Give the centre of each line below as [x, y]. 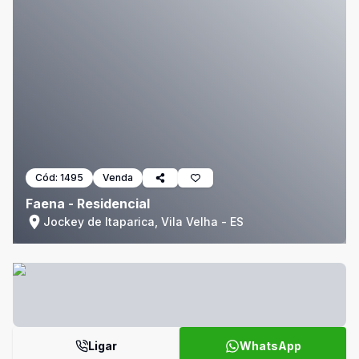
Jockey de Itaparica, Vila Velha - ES [143, 222]
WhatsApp [270, 346]
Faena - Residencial [88, 204]
